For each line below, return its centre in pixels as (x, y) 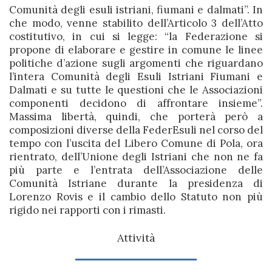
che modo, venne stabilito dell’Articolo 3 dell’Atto (136, 23)
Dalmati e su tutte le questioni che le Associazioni (136, 90)
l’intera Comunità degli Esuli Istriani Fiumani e (136, 76)
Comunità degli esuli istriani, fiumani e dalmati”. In (136, 10)
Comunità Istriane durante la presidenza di (136, 183)
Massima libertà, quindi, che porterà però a (136, 117)
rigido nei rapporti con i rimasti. (87, 210)
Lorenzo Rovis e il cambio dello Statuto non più (136, 197)
